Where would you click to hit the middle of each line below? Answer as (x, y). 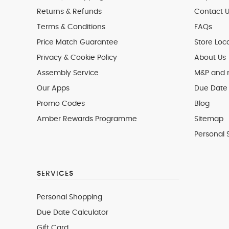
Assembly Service (68, 73)
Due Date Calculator (73, 213)
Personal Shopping (70, 197)
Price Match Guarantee (77, 42)
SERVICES (55, 174)
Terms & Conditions (71, 27)
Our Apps (53, 88)
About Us (210, 58)
